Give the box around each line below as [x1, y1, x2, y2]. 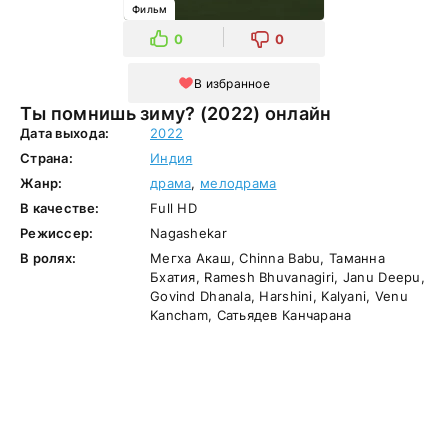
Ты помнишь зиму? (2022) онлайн [199, 103, 332, 124]
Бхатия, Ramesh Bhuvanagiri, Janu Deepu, [150, 269, 425, 285]
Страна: [20, 150, 73, 166]
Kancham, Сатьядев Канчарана [150, 307, 352, 323]
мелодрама [199, 175, 277, 191]
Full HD [150, 200, 197, 216]
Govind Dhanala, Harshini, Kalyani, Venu [150, 288, 408, 304]
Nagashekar [150, 225, 227, 241]
